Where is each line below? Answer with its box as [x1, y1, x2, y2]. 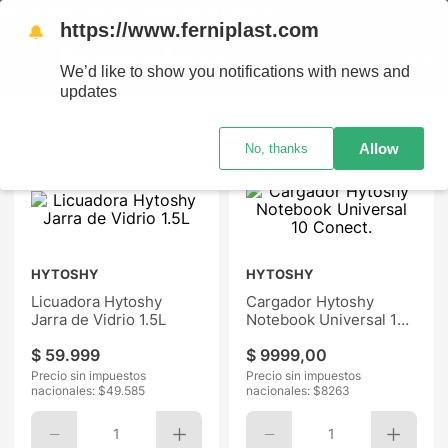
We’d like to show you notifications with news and [60, 63, 410, 80]
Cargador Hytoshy [246, 292, 374, 311]
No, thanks [245, 141, 308, 156]
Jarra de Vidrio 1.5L [31, 310, 167, 329]
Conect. [246, 328, 301, 347]
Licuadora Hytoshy [31, 292, 163, 311]
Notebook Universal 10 [246, 310, 406, 329]
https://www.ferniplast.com [60, 19, 319, 41]
